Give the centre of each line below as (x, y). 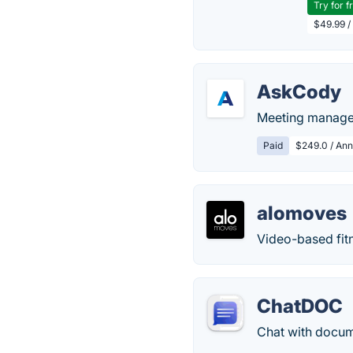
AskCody (299, 92)
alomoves (302, 213)
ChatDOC (300, 306)
